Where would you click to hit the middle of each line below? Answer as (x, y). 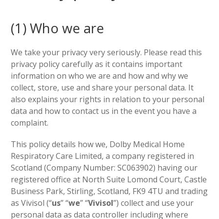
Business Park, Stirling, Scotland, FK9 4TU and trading (109, 191)
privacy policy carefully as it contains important (97, 64)
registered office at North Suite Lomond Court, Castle (109, 179)
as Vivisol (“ (32, 203)
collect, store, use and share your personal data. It (102, 88)
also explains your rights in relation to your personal (108, 99)
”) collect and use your (154, 203)
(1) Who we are (58, 28)
